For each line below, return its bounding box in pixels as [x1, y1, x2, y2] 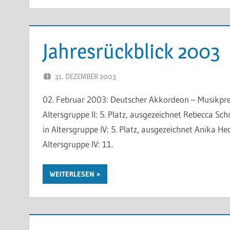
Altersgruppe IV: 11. [42, 138, 113, 149]
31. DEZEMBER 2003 [54, 71, 116, 81]
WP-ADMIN [140, 71, 174, 81]
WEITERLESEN [49, 169, 94, 179]
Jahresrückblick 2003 [42, 38, 220, 64]
